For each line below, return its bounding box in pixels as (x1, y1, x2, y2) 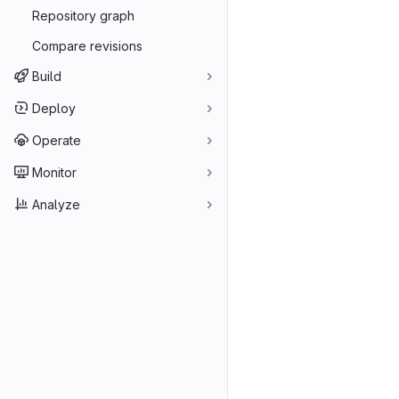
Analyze (32, 196, 80, 212)
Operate (32, 132, 81, 148)
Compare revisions (32, 37, 142, 53)
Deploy (32, 100, 76, 116)
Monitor (32, 164, 77, 180)
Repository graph (32, 7, 134, 23)
